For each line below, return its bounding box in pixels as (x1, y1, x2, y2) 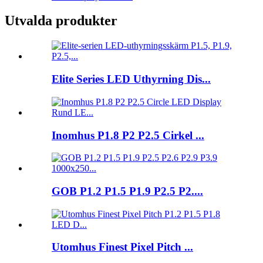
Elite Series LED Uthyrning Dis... (52, 73, 211, 86)
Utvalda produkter (5, 13, 117, 29)
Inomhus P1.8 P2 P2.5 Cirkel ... (52, 129, 204, 141)
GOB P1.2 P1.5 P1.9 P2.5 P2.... (52, 184, 203, 197)
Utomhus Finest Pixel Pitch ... (52, 241, 193, 254)
